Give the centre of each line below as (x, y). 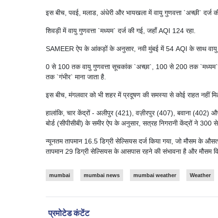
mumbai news (102, 175)
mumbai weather (155, 175)
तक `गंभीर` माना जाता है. (76, 77)
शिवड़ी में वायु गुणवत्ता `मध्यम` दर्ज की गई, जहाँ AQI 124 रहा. (121, 31)
